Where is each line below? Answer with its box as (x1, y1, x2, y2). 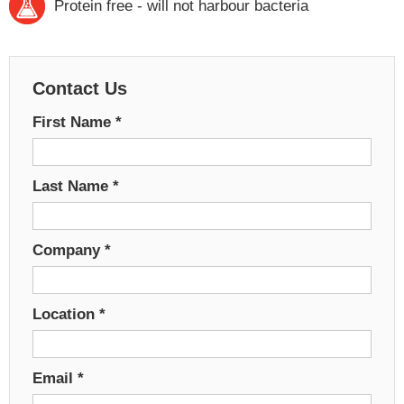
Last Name (32, 177, 113, 195)
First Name (32, 113, 115, 131)
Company (32, 241, 105, 259)
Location (32, 305, 99, 323)
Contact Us (32, 78, 127, 98)
